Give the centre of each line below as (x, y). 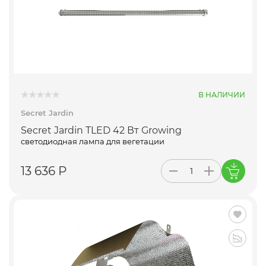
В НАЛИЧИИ (222, 94)
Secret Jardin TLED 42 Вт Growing (101, 131)
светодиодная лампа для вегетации (93, 142)
